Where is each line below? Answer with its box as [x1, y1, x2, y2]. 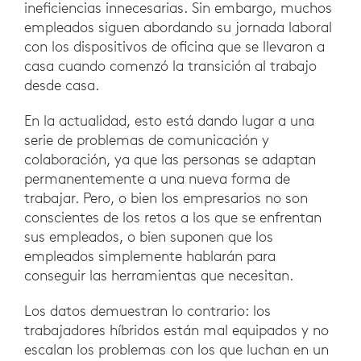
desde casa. [24, 75, 99, 94]
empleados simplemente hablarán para [24, 246, 276, 265]
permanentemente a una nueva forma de [24, 168, 290, 188]
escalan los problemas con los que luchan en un [24, 339, 329, 359]
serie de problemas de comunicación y [24, 130, 269, 149]
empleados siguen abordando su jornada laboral [24, 17, 332, 36]
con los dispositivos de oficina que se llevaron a [24, 36, 325, 56]
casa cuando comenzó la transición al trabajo [24, 56, 317, 75]
